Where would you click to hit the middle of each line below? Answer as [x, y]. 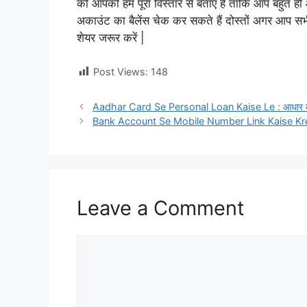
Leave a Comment [161, 208]
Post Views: [121, 71]
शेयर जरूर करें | [111, 38]
